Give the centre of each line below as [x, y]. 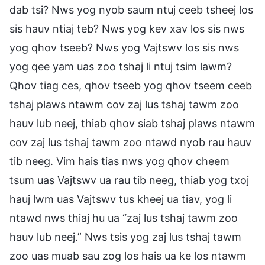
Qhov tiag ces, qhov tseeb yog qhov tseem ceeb [131, 85]
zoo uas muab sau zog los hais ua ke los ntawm [128, 256]
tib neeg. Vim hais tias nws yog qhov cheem [119, 161]
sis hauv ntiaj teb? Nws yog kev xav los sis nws [127, 28]
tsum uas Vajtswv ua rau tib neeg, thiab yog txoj [129, 180]
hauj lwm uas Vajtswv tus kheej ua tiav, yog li [121, 199]
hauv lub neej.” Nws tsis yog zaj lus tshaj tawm [125, 237]
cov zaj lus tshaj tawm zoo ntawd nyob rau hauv [130, 142]
